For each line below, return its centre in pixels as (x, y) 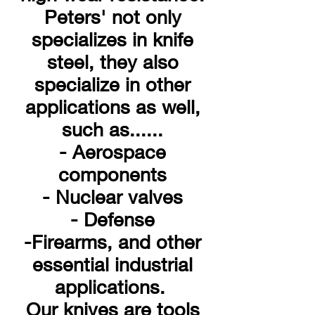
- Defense (112, 219)
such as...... (112, 129)
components (112, 174)
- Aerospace (112, 152)
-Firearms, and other (112, 242)
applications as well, (112, 107)
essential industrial (112, 264)
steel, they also (112, 62)
